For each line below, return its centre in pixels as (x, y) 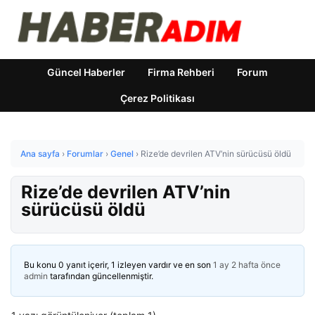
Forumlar (85, 154)
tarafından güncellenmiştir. (101, 276)
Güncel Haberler (86, 72)
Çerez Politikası (157, 98)
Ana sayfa (40, 154)
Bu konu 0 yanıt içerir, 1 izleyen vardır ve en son (118, 265)
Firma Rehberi (181, 72)
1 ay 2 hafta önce (247, 265)
